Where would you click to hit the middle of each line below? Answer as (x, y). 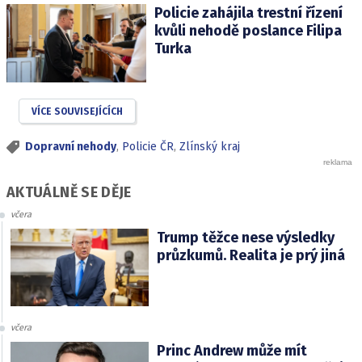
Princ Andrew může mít (232, 351)
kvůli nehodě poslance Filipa (248, 30)
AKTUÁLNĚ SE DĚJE (69, 192)
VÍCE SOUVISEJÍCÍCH (77, 112)
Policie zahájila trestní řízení (248, 13)
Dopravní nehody (71, 147)
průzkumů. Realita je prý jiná (250, 255)
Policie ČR (148, 147)
